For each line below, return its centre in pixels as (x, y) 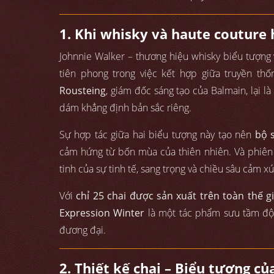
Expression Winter (102, 213)
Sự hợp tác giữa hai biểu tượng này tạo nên (157, 135)
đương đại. (83, 230)
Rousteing (83, 91)
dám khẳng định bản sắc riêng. (125, 108)
